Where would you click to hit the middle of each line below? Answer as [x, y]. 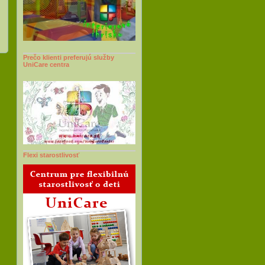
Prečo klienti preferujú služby [69, 57]
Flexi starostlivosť [51, 155]
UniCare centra [46, 64]
